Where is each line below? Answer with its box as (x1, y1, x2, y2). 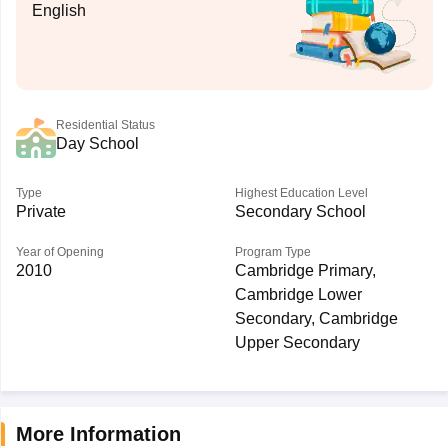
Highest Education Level (234, 186, 368, 200)
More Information (15, 423, 181, 445)
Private (15, 203, 66, 220)
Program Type (234, 245, 311, 259)
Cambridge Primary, (234, 262, 376, 279)
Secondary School (234, 203, 366, 220)
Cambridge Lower (234, 286, 362, 303)
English (31, 2, 86, 19)
